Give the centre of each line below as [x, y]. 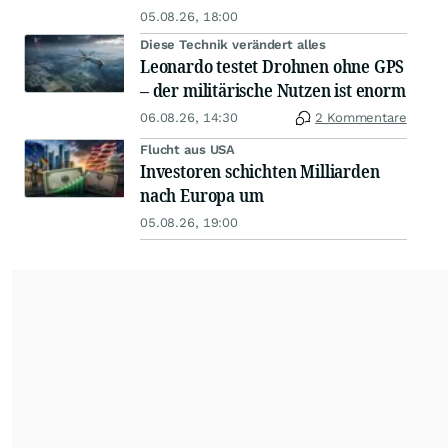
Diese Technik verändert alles [233, 44]
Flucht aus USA [188, 149]
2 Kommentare [361, 117]
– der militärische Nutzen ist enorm [273, 90]
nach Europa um [202, 195]
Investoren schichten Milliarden [260, 171]
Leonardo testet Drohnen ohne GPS [272, 66]
